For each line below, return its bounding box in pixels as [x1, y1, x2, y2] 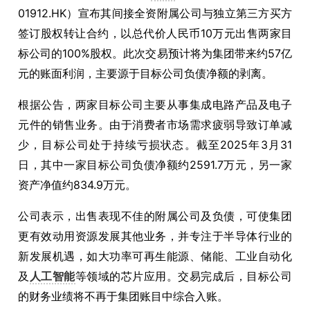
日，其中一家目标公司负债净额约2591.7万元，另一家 [18, 158, 292, 172]
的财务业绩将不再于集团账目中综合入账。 [18, 289, 228, 303]
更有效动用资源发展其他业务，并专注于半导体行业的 [18, 229, 292, 243]
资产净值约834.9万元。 [18, 178, 136, 192]
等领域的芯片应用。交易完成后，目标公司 [75, 269, 293, 283]
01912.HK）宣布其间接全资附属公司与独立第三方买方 [18, 6, 292, 20]
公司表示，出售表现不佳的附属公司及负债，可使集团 [18, 209, 292, 223]
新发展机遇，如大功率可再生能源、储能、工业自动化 [18, 249, 292, 263]
